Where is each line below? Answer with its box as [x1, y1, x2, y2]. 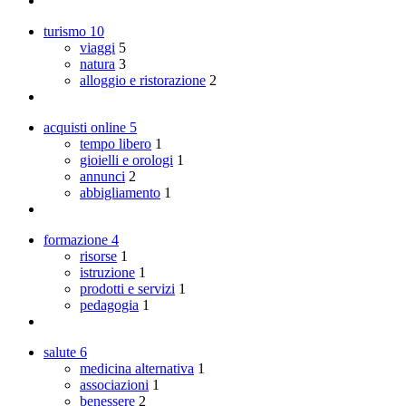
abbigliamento [80, 184, 160, 200]
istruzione [80, 264, 135, 280]
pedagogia [80, 296, 139, 313]
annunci [80, 168, 125, 184]
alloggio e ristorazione [80, 72, 206, 88]
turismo [43, 23, 90, 39]
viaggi [80, 39, 115, 55]
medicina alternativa [80, 360, 194, 376]
